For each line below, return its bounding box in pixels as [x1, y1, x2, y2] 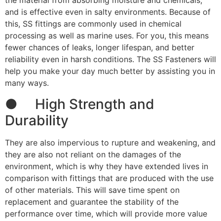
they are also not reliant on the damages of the [5, 149, 181, 159]
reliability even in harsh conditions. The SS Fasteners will [5, 54, 216, 65]
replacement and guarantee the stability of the [5, 196, 179, 207]
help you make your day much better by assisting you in [5, 66, 215, 76]
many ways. [5, 78, 49, 88]
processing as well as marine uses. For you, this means [5, 31, 209, 41]
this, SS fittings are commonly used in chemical [5, 19, 182, 29]
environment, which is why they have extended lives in [5, 161, 208, 171]
